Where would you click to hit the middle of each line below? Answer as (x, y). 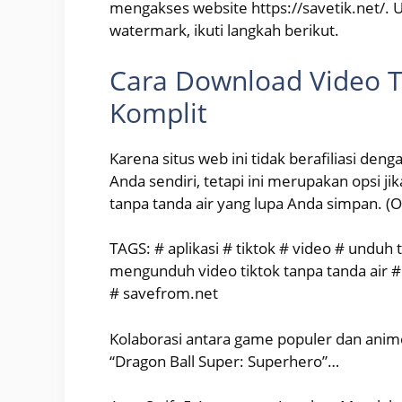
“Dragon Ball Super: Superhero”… (224, 361)
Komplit (158, 112)
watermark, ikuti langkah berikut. (224, 31)
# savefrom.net (164, 293)
